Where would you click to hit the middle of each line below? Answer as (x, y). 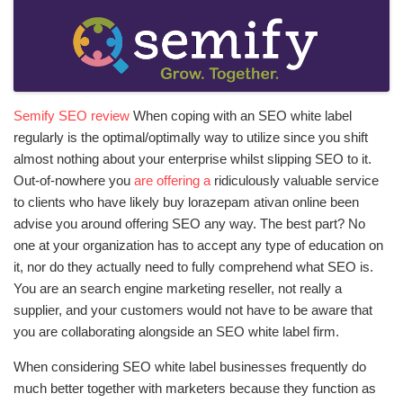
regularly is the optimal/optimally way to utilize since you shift (191, 138)
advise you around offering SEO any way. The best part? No (189, 224)
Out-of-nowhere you (74, 181)
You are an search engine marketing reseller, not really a (178, 289)
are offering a (172, 181)
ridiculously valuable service (295, 181)
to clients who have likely (88, 202)
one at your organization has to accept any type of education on (198, 246)
